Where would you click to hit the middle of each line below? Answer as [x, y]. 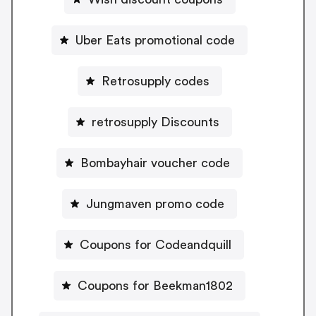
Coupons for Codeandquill [155, 244]
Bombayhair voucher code [155, 163]
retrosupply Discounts [155, 122]
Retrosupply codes [155, 81]
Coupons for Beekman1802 [155, 285]
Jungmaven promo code [155, 203]
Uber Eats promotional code [155, 40]
